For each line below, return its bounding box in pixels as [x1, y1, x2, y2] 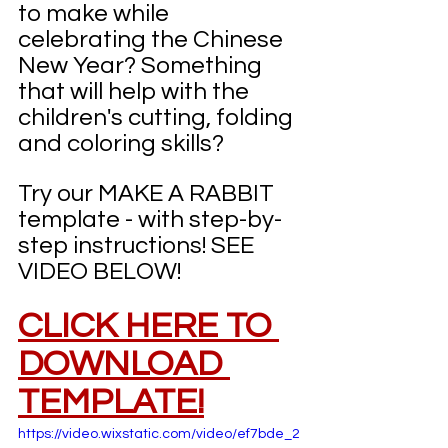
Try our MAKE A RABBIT [18, 181, 279, 206]
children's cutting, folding [18, 105, 298, 130]
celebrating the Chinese [18, 27, 288, 52]
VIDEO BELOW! [18, 259, 181, 284]
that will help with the [18, 79, 254, 104]
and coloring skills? [18, 131, 224, 156]
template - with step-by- [18, 207, 282, 232]
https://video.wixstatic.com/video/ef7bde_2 [18, 427, 300, 441]
